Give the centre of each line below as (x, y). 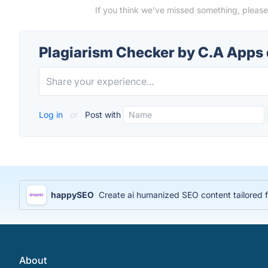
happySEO (72, 195)
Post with (102, 115)
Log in (52, 115)
